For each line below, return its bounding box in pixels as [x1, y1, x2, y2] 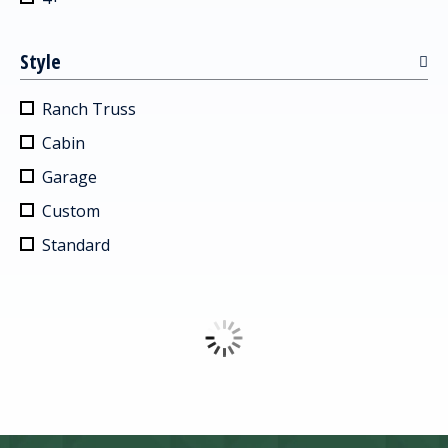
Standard [42, 234, 110, 256]
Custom [42, 200, 100, 222]
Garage [42, 166, 97, 188]
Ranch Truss [42, 98, 136, 120]
